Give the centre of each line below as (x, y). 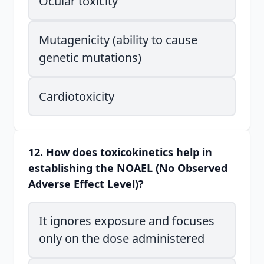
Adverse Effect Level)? (86, 184)
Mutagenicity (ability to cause (118, 40)
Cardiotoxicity (77, 96)
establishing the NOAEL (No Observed (128, 168)
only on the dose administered (122, 238)
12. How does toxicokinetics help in (120, 152)
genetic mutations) (90, 57)
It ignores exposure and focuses (127, 221)
